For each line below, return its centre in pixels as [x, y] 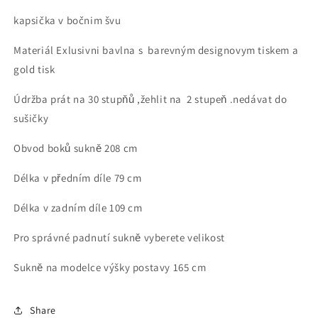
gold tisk [35, 70]
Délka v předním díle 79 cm [78, 178]
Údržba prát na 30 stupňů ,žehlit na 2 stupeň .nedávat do [150, 99]
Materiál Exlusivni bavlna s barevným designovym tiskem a [156, 50]
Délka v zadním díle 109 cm [78, 208]
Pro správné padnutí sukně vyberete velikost [121, 238]
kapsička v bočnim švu [69, 21]
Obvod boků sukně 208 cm [76, 148]
